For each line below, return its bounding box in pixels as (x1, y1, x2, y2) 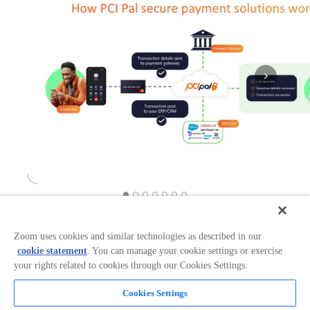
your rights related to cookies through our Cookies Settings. (14, 260, 248, 271)
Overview (22, 285, 87, 304)
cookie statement (17, 246, 87, 256)
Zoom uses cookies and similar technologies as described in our (14, 231, 262, 241)
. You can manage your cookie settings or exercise (87, 246, 282, 256)
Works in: (132, 221, 178, 234)
